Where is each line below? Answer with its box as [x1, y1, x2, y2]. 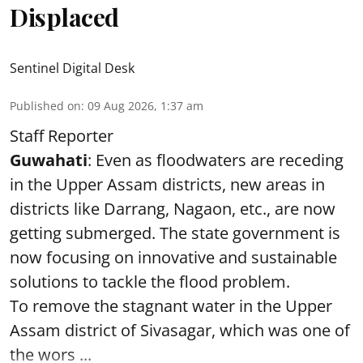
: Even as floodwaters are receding [88, 149, 344, 171]
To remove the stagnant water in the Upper [10, 295, 332, 317]
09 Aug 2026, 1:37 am [88, 98, 203, 113]
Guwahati [10, 149, 88, 171]
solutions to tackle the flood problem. [10, 271, 290, 293]
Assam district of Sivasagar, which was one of [10, 319, 350, 341]
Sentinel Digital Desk [10, 59, 135, 77]
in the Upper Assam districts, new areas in [10, 173, 325, 195]
